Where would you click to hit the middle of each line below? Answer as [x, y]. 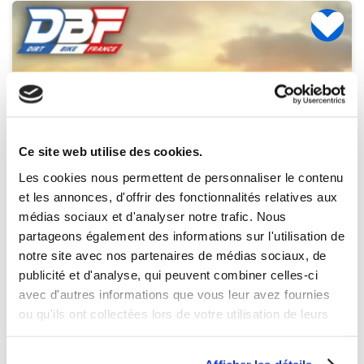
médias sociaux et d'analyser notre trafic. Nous [153, 216]
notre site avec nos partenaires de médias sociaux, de [173, 255]
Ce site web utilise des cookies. [110, 151]
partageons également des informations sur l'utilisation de [182, 235]
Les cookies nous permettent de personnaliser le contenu [181, 177]
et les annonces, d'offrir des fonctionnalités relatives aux [178, 196]
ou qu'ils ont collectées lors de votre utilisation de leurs [174, 313]
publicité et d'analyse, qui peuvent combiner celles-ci [168, 274]
